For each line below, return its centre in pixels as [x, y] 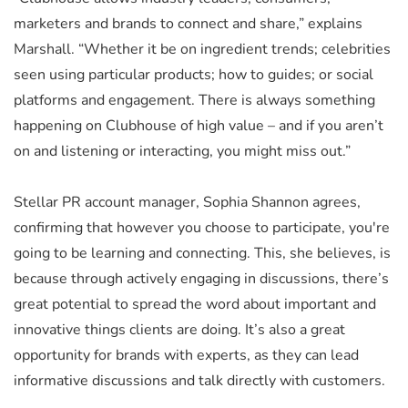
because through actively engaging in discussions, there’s [201, 278]
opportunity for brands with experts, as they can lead [186, 355]
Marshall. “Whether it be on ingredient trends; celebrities [202, 49]
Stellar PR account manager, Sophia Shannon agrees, [187, 202]
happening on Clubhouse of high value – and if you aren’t [199, 125]
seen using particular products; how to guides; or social [194, 74]
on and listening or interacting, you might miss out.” [182, 151]
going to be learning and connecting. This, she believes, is [202, 253]
